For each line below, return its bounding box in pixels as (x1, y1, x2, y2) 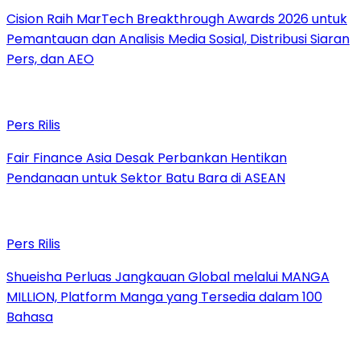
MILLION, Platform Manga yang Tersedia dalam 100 (6, 288, 322, 307)
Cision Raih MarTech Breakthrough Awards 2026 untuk (6, 10, 347, 29)
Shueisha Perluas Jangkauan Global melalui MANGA (6, 268, 329, 287)
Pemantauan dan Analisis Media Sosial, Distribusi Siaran (6, 30, 350, 49)
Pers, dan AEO (6, 50, 94, 69)
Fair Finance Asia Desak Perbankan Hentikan (6, 149, 287, 168)
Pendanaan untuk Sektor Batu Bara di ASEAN (6, 169, 285, 188)
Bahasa (6, 308, 53, 327)
